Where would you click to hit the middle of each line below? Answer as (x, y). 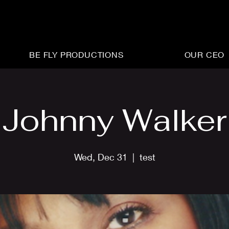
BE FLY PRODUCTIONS (76, 54)
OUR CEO (204, 54)
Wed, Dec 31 (100, 157)
